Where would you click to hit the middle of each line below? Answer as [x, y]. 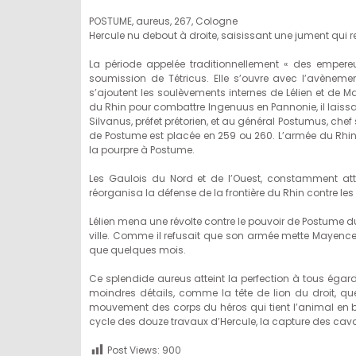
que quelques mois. [137, 250]
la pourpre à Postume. [142, 150]
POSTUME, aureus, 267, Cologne [163, 21]
